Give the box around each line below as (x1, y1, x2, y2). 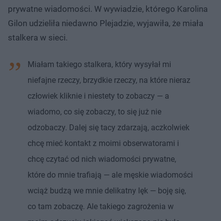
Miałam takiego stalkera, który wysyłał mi (28, 59, 171, 69)
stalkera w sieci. (8, 32, 68, 42)
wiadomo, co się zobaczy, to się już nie (28, 107, 161, 116)
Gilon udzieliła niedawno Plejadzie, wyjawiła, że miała (8, 18, 203, 28)
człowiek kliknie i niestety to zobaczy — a (28, 91, 169, 101)
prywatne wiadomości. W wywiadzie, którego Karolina (8, 3, 208, 14)
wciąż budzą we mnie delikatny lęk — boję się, (28, 185, 186, 195)
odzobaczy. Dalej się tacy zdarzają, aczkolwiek (28, 122, 189, 132)
